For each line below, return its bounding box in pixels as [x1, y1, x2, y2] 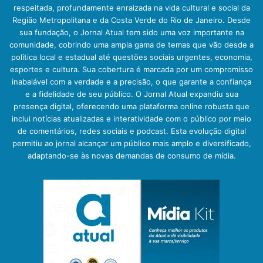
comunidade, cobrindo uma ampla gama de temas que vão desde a [9, 40, 254, 50]
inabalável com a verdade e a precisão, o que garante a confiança [12, 77, 251, 87]
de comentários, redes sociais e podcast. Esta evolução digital [17, 126, 246, 136]
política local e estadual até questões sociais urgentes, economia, [11, 52, 252, 62]
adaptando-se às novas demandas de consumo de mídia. [27, 151, 236, 161]
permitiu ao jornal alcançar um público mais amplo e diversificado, [12, 139, 251, 149]
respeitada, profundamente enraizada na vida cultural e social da [13, 3, 250, 13]
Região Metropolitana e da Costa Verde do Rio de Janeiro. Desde [12, 15, 251, 25]
